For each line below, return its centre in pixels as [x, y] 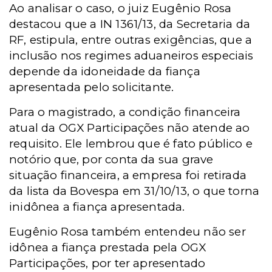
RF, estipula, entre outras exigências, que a [131, 40]
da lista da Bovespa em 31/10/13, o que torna [134, 191]
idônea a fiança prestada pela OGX [108, 247]
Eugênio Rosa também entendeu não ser [127, 232]
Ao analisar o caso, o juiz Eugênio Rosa [121, 8]
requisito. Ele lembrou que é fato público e [131, 144]
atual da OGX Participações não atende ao [130, 128]
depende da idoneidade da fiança [105, 71]
